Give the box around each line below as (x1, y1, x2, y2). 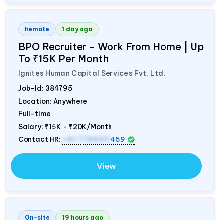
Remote (25, 25, 49, 33)
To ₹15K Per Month (18, 52, 109, 65)
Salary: (18, 122, 45, 131)
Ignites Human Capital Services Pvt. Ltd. (18, 68, 165, 78)
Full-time (18, 109, 51, 118)
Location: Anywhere (18, 96, 87, 106)
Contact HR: (18, 135, 62, 144)
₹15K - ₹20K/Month (45, 122, 112, 131)
